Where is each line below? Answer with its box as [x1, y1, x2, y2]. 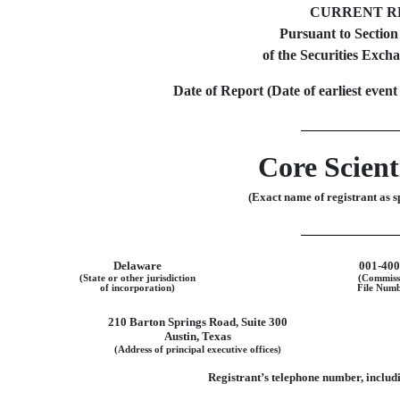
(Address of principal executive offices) [113, 345, 281, 355]
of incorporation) [99, 283, 175, 294]
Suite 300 [240, 315, 287, 329]
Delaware [112, 259, 162, 273]
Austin [163, 329, 196, 344]
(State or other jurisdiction [79, 273, 196, 284]
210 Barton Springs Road [107, 315, 236, 329]
